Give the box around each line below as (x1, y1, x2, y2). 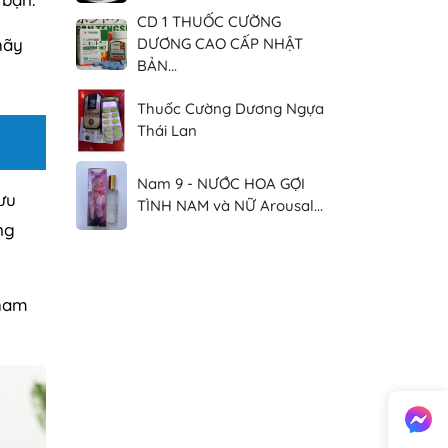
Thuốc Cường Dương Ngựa (137, 98, 325, 118)
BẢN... (137, 56, 178, 76)
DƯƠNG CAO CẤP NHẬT (137, 34, 304, 54)
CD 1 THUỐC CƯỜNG (137, 12, 282, 32)
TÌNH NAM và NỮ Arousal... (137, 195, 324, 215)
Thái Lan (137, 120, 198, 140)
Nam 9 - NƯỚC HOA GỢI (137, 173, 306, 193)
